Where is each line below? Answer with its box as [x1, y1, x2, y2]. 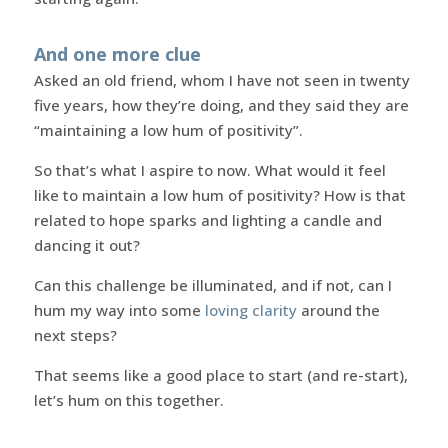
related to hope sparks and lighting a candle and [33, 209, 382, 230]
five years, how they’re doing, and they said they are [33, 94, 409, 115]
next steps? [33, 324, 117, 345]
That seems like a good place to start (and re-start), [33, 364, 408, 385]
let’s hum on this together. [33, 389, 224, 410]
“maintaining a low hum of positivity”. [33, 119, 303, 140]
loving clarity [204, 299, 297, 320]
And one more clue [33, 41, 201, 66]
